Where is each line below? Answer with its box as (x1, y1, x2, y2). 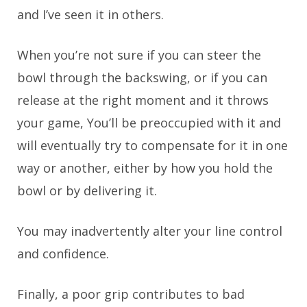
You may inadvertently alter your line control (17, 222, 282, 239)
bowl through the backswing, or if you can (17, 69, 267, 86)
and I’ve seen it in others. (17, 5, 164, 23)
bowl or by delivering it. (17, 182, 157, 199)
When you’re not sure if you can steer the (17, 46, 261, 63)
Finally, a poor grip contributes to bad (17, 285, 245, 302)
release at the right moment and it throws (17, 91, 269, 108)
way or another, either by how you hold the (17, 159, 273, 176)
